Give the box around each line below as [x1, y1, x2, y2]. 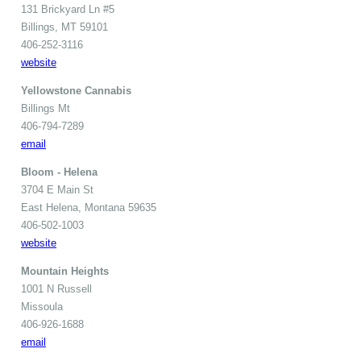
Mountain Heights [21, 264, 109, 277]
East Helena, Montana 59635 [21, 201, 156, 214]
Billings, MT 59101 [21, 20, 108, 33]
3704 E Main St [21, 183, 93, 196]
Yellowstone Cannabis [21, 84, 131, 97]
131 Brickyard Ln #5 [21, 2, 114, 15]
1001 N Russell [21, 282, 92, 295]
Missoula [21, 300, 63, 313]
